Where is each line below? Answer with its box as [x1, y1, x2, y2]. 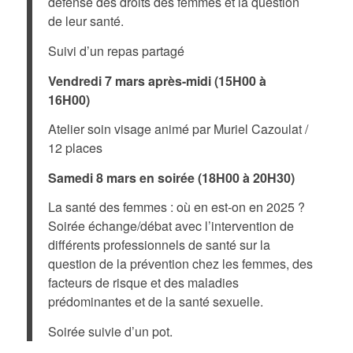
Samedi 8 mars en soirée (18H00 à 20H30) [47, 168, 295, 187]
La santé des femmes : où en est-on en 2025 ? [47, 198, 305, 217]
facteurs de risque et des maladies [47, 273, 239, 292]
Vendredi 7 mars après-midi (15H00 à [47, 71, 266, 90]
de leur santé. [47, 12, 124, 31]
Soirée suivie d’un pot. [47, 322, 173, 341]
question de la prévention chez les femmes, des [47, 255, 313, 273]
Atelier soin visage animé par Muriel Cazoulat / [47, 120, 308, 139]
